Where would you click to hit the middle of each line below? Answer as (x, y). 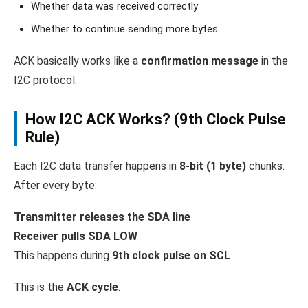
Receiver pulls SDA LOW (76, 236)
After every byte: (55, 186)
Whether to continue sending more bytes (124, 29)
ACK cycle (92, 287)
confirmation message (200, 61)
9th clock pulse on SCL (171, 256)
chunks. (265, 166)
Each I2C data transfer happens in (97, 166)
